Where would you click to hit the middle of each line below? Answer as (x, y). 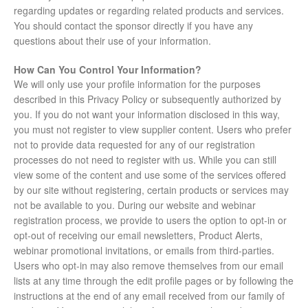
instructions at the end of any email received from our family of (149, 296)
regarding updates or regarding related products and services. (149, 11)
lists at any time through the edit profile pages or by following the (154, 281)
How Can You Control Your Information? (108, 70)
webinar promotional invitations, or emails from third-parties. (144, 251)
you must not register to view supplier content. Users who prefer (153, 130)
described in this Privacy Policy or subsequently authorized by (147, 99)
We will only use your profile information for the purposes (137, 84)
